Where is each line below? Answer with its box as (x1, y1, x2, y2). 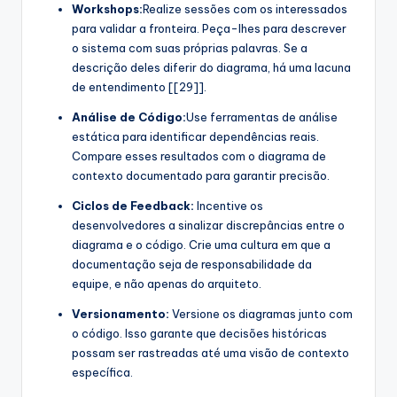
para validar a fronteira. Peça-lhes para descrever (72, 21, 346, 36)
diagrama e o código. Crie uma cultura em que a (72, 237, 331, 253)
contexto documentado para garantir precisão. (72, 168, 330, 183)
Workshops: (72, 2, 143, 17)
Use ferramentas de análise (186, 110, 338, 125)
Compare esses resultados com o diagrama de (72, 149, 326, 164)
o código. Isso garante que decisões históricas (72, 326, 327, 341)
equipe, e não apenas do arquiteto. (72, 276, 261, 292)
